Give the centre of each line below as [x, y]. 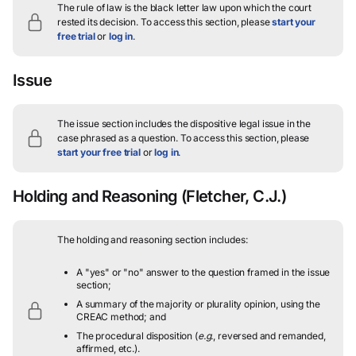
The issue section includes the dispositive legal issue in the [184, 124]
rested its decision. [98, 22]
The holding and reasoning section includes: [153, 240]
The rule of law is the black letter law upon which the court [185, 8]
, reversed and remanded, [269, 336]
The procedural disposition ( [137, 336]
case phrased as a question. [118, 138]
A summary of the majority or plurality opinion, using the [198, 304]
